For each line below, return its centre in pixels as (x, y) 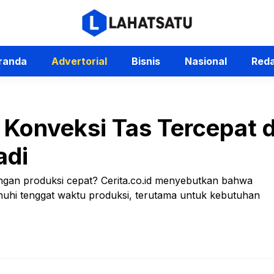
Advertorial (79, 61)
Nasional (206, 61)
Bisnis (146, 61)
